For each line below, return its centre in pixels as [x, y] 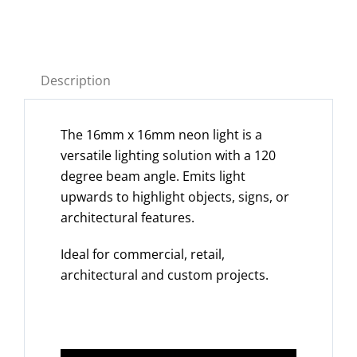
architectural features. [128, 217]
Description [75, 81]
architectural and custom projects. [165, 275]
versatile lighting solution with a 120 [169, 155]
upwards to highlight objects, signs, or [175, 196]
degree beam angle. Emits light [153, 176]
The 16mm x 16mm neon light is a [162, 134]
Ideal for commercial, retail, [143, 254]
